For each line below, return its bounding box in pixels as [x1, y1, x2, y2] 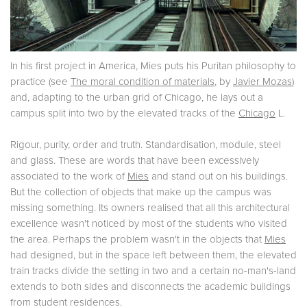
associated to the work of [10, 171, 127, 182]
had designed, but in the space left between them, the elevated [10, 249, 297, 260]
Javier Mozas [233, 76, 292, 87]
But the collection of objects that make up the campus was [10, 186, 271, 197]
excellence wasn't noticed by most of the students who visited [10, 218, 287, 229]
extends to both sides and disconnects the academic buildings [10, 281, 291, 292]
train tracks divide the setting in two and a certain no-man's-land [10, 265, 296, 276]
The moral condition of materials [71, 76, 214, 87]
